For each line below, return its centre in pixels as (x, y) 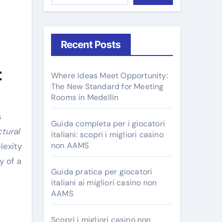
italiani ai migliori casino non (104, 183)
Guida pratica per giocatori (102, 172)
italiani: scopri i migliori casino (107, 135)
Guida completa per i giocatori (108, 124)
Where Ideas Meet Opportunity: (110, 76)
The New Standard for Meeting (108, 86)
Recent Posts (91, 45)
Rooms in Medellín (85, 97)
